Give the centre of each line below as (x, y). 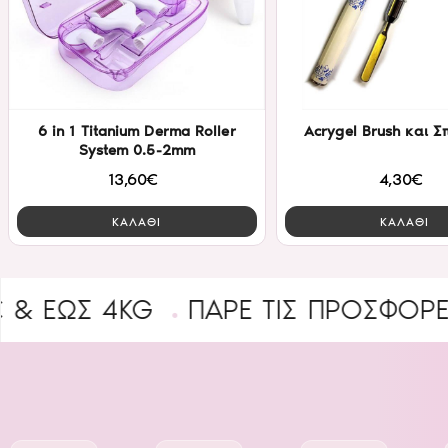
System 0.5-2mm (136, 150)
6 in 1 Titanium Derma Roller (136, 131)
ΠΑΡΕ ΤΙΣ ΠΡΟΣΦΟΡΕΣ (219, 310)
